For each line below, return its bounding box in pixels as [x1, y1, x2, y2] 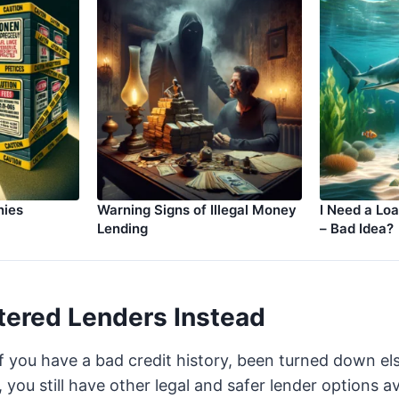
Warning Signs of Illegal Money [97, 200, 297, 218]
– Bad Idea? [320, 219, 394, 237]
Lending [97, 219, 148, 237]
